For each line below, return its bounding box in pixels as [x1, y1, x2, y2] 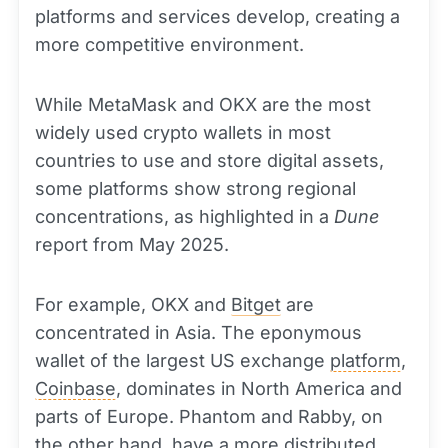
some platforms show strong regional [35, 177, 356, 199]
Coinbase [35, 377, 116, 399]
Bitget [231, 293, 281, 315]
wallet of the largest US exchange [35, 349, 330, 371]
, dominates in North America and [116, 377, 402, 399]
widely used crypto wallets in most [35, 121, 331, 143]
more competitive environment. [35, 33, 304, 55]
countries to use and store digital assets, [35, 149, 384, 171]
